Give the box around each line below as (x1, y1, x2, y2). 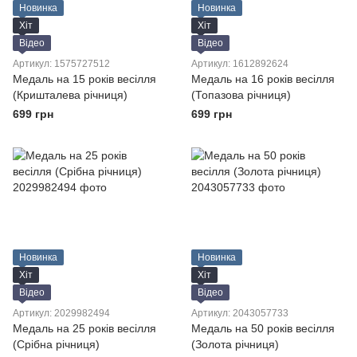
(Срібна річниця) (13, 338, 100, 351)
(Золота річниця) (191, 338, 279, 351)
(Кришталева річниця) (13, 88, 127, 101)
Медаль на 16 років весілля (191, 73, 335, 85)
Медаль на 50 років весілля (191, 322, 335, 335)
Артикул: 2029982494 (13, 308, 110, 319)
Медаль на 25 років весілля (13, 322, 156, 335)
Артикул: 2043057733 (191, 308, 288, 319)
